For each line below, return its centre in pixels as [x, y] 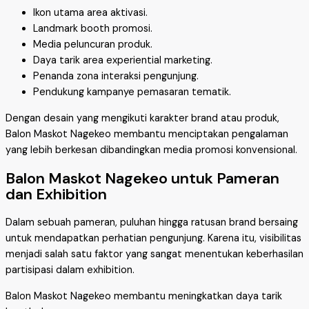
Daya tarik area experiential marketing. [123, 61]
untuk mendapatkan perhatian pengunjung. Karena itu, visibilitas [153, 238]
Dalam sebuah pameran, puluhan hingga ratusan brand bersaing [152, 222]
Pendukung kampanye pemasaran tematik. [132, 92]
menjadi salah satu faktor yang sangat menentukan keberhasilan [154, 254]
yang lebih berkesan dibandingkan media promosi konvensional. [151, 150]
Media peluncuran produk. [93, 45]
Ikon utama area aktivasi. [90, 13]
